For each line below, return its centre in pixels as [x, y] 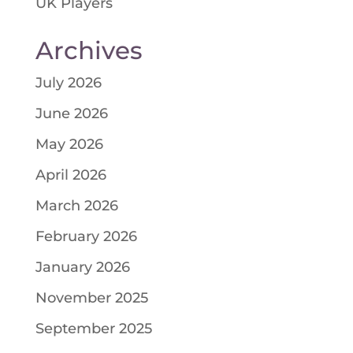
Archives [89, 51]
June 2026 [71, 114]
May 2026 [69, 145]
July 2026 [68, 83]
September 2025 [93, 329]
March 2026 [76, 206]
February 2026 [86, 237]
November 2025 [91, 298]
